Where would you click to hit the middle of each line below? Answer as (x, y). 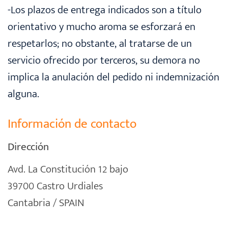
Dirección (28, 147)
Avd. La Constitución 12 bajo (68, 169)
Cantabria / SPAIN (46, 203)
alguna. (23, 94)
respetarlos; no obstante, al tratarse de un (100, 43)
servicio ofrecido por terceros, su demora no (104, 60)
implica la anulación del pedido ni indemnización (113, 77)
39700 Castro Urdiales (55, 186)
